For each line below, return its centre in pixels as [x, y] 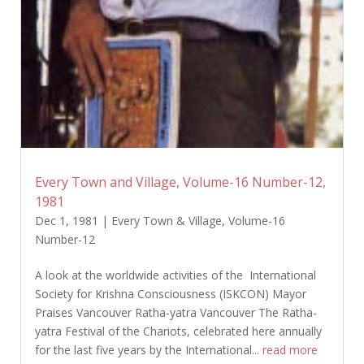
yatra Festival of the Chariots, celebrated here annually [178, 331]
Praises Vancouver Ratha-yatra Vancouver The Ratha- [175, 313]
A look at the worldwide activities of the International [175, 275]
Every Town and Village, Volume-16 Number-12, [180, 182]
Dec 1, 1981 [66, 221]
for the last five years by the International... [148, 350]
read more [290, 350]
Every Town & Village [166, 221]
